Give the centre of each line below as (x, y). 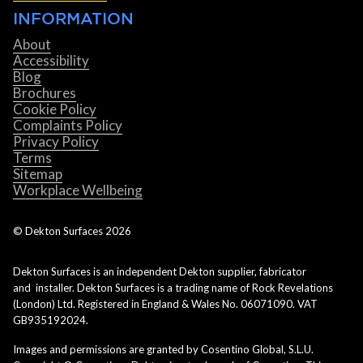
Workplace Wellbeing (78, 190)
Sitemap (38, 174)
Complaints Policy (68, 126)
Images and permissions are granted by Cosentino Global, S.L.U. (163, 350)
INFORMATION (73, 19)
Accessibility (51, 61)
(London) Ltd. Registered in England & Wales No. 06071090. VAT (165, 304)
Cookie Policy (55, 109)
